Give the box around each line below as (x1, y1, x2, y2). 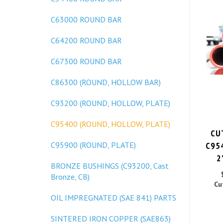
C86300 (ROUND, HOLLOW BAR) (51, 77, 161, 87)
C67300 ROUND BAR (51, 56, 122, 66)
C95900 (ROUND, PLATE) (51, 140, 136, 150)
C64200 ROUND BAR (51, 35, 122, 45)
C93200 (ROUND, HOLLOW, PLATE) (51, 98, 170, 108)
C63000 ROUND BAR (51, 14, 122, 24)
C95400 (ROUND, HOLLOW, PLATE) (51, 119, 170, 129)
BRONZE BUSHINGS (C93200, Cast (51, 161, 169, 171)
